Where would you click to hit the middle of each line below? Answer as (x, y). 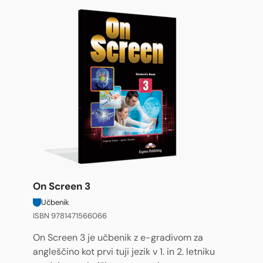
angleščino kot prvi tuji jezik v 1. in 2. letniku (124, 252)
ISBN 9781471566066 (70, 216)
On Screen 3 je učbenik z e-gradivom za (118, 238)
